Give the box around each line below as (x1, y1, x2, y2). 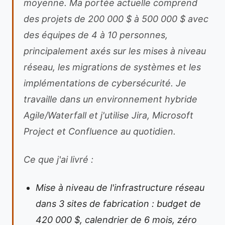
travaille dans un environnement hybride (24, 94, 197, 104)
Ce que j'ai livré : (24, 154, 93, 165)
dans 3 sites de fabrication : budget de (36, 198, 201, 209)
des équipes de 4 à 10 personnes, (24, 30, 168, 40)
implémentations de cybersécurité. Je (24, 78, 186, 88)
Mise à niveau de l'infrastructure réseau (36, 182, 204, 193)
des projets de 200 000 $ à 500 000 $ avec (24, 14, 208, 24)
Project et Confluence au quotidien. (24, 126, 176, 137)
